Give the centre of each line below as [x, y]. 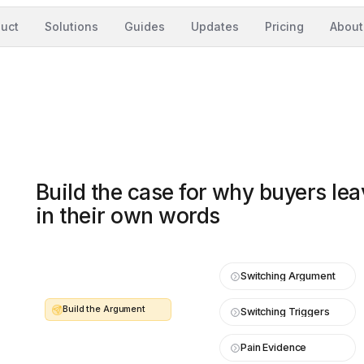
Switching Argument [288, 276]
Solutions [71, 26]
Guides [145, 26]
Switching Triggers [285, 312]
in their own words [128, 215]
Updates [215, 26]
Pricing [284, 26]
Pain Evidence [274, 347]
